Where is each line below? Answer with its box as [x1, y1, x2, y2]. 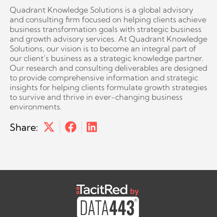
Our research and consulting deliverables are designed [10, 62, 207, 73]
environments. [10, 101, 62, 111]
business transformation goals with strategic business [10, 24, 201, 34]
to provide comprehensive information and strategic [10, 72, 198, 82]
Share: [10, 121, 38, 133]
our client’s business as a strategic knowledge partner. [10, 53, 203, 63]
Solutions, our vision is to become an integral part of [10, 43, 196, 53]
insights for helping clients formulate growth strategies [10, 82, 207, 92]
